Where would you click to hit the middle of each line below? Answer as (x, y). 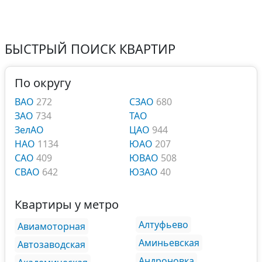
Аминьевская (169, 243)
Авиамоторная (51, 226)
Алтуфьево (163, 225)
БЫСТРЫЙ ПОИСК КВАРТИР (90, 49)
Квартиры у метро (67, 204)
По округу (43, 83)
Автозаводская (51, 244)
